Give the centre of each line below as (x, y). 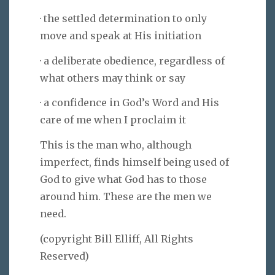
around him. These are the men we (126, 197)
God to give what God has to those (123, 180)
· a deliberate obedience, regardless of (132, 60)
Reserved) (64, 256)
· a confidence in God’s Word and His (130, 103)
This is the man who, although (116, 145)
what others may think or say (113, 78)
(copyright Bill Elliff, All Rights (117, 238)
